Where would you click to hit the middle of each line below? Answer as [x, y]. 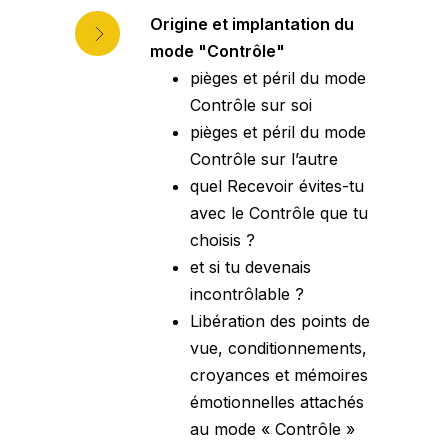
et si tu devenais [250, 267]
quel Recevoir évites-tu [277, 186]
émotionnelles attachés [277, 402]
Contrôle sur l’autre [264, 159]
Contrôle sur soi [251, 105]
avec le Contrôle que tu [279, 213]
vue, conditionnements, [278, 348]
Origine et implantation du [252, 24]
